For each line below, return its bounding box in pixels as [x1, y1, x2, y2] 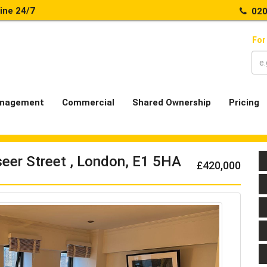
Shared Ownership [132, 97, 211, 108]
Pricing [229, 97, 259, 108]
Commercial [62, 97, 114, 108]
